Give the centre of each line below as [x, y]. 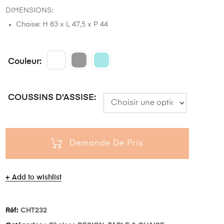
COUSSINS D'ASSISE [51, 97]
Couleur [23, 61]
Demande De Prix [106, 143]
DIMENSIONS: [29, 10]
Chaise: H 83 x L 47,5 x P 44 [62, 24]
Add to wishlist [36, 177]
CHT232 [33, 210]
